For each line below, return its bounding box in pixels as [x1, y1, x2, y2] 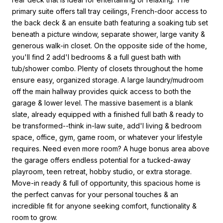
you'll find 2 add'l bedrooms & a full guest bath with [12, 52, 181, 61]
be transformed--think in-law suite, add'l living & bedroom [12, 121, 202, 130]
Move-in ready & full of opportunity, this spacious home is [12, 178, 201, 187]
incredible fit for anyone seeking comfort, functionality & [12, 201, 197, 210]
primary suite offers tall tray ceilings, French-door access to [12, 6, 207, 15]
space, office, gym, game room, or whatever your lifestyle [12, 132, 203, 141]
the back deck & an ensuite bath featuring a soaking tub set [12, 18, 208, 27]
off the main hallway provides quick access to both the [12, 87, 191, 96]
